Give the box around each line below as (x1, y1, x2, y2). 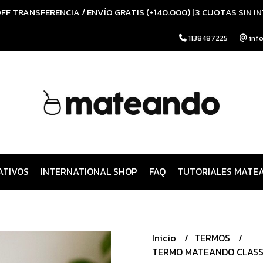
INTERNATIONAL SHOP (40, 164, 137, 178)
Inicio (152, 231, 178, 245)
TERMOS (194, 231, 232, 245)
